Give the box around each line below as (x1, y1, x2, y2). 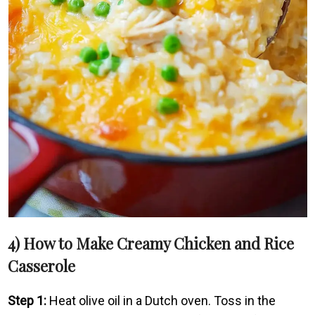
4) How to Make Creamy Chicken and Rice (8, 232, 295, 254)
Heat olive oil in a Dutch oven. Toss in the (46, 292, 276, 308)
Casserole (8, 255, 76, 276)
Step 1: (8, 292, 47, 308)
